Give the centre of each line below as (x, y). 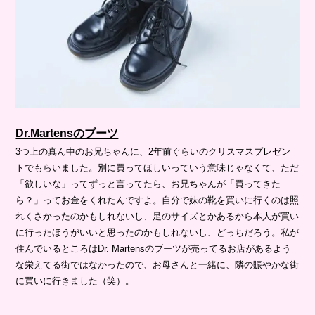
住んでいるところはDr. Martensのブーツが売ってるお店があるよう (154, 248)
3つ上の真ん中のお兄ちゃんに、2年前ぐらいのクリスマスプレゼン (153, 151)
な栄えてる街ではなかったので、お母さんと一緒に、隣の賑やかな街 (157, 264)
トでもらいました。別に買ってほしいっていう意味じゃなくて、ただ (157, 167)
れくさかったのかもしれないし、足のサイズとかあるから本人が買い (157, 216)
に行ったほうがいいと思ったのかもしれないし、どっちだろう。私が (157, 232)
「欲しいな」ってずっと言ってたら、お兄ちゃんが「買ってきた (148, 184)
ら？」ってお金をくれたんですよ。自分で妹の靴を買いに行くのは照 (157, 200)
